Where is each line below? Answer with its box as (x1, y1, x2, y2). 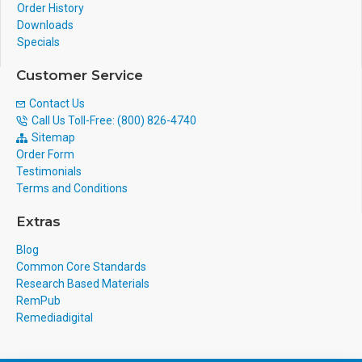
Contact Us (29, 97, 85, 110)
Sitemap (32, 131, 75, 144)
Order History (17, 2, 84, 15)
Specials (17, 36, 60, 48)
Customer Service (16, 67, 143, 83)
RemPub (16, 294, 61, 307)
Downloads (17, 19, 74, 32)
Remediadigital (16, 311, 93, 324)
